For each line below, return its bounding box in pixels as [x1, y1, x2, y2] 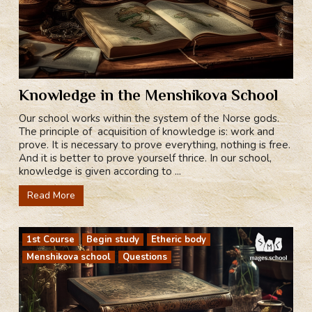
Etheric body [151, 233, 207, 247]
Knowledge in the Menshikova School [19, 86, 279, 104]
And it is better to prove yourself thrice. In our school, [19, 151, 272, 166]
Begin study [86, 233, 140, 247]
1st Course [26, 233, 75, 247]
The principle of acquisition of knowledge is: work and [19, 125, 275, 139]
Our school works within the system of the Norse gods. [19, 111, 280, 126]
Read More [27, 189, 76, 203]
